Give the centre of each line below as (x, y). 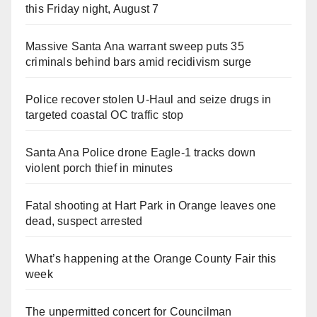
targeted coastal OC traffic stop (105, 115)
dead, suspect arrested (84, 221)
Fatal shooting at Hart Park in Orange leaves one (151, 205)
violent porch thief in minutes (99, 168)
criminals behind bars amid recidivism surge (139, 62)
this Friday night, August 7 (92, 8)
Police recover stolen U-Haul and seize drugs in (149, 99)
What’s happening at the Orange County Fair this (151, 258)
